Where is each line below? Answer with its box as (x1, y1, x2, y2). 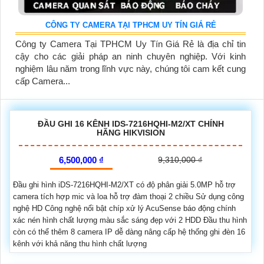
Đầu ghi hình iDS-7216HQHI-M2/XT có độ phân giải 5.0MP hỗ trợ (13, 180, 236, 189)
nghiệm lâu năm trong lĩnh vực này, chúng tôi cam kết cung (15, 64, 246, 74)
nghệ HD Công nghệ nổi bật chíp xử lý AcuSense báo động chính (13, 204, 236, 213)
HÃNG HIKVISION (96, 128, 165, 137)
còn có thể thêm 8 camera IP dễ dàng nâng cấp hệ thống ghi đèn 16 (13, 227, 245, 236)
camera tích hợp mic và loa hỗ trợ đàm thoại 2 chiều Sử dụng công (13, 192, 244, 201)
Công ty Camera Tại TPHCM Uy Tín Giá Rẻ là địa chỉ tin (15, 39, 246, 49)
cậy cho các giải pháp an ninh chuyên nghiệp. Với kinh (15, 51, 246, 61)
